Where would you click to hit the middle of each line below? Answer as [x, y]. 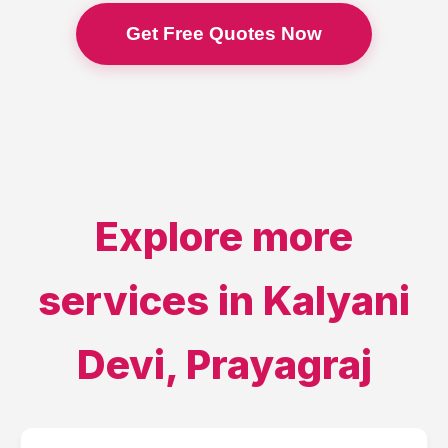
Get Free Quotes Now [224, 33]
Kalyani [336, 300]
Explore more [224, 236]
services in [150, 300]
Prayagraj [278, 364]
